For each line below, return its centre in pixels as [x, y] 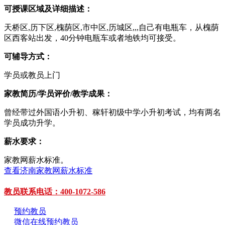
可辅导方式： [28, 57]
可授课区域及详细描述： [48, 9]
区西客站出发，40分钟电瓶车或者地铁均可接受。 [92, 38]
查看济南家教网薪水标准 [48, 171]
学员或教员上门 [32, 75]
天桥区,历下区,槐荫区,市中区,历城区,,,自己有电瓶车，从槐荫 [111, 27]
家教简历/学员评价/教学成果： [58, 94]
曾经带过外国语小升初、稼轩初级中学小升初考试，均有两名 [113, 112]
